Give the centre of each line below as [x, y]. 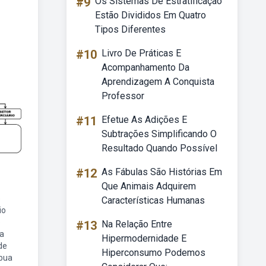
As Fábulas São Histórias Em [162, 172]
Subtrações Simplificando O [159, 134]
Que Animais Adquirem [149, 186]
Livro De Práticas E [141, 53]
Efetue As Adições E [144, 120]
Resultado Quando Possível [159, 148]
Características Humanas [153, 200]
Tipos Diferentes [130, 29]
